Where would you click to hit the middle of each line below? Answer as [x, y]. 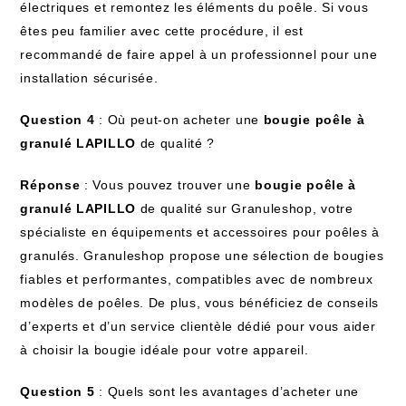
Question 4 [58, 120]
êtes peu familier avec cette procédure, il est [162, 31]
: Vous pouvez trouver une [168, 185]
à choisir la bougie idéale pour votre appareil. [164, 350]
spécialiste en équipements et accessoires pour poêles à [200, 232]
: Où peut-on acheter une [179, 120]
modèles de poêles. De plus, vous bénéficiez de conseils [199, 303]
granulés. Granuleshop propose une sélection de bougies [202, 256]
